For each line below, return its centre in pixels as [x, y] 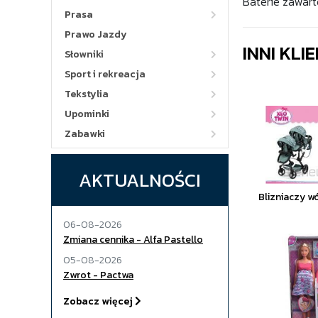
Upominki [87, 114]
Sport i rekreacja [105, 74]
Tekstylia [87, 94]
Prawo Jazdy [96, 34]
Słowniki [84, 54]
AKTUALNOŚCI [140, 180]
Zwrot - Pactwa [98, 275]
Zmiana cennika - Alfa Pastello [133, 240]
